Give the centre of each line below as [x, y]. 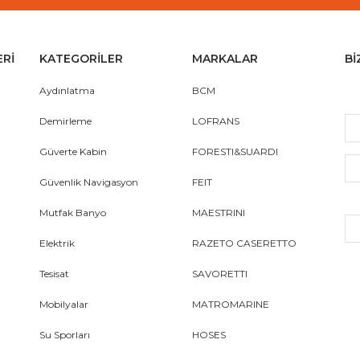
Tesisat [54, 274]
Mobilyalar [64, 304]
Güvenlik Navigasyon [89, 182]
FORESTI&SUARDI [235, 151]
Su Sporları [65, 335]
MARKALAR [225, 59]
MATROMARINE [231, 304]
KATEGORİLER [81, 59]
